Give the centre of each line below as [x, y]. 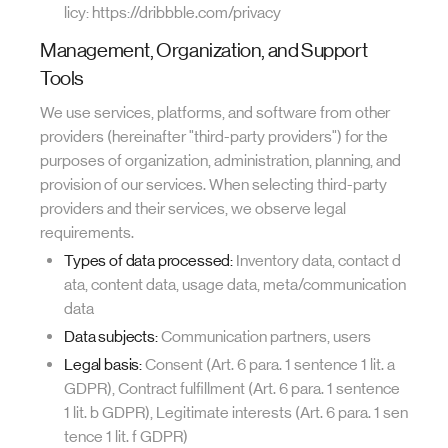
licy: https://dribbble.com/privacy [172, 12]
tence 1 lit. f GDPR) [126, 436]
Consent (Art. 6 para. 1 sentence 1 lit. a [269, 364]
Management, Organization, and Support [204, 50]
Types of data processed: [149, 260]
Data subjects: [111, 336]
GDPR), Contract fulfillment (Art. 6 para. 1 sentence [232, 388]
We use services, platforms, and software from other [215, 112]
